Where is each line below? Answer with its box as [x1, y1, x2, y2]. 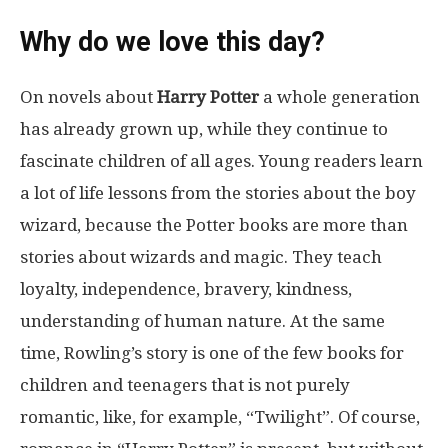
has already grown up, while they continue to [20, 118, 388, 139]
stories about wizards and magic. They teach [20, 246, 382, 267]
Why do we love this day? [20, 25, 325, 58]
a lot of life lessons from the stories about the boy [20, 182, 416, 203]
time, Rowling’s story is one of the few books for [20, 342, 404, 363]
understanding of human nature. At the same [20, 310, 385, 331]
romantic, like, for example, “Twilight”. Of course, [20, 406, 420, 427]
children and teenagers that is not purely [20, 374, 350, 395]
